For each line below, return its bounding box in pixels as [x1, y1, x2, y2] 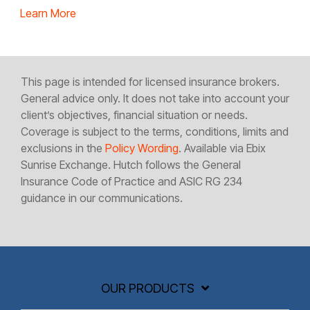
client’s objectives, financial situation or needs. [21, 108, 248, 122]
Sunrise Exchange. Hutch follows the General [21, 158, 241, 172]
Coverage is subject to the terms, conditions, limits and [21, 125, 289, 138]
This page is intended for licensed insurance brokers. [21, 75, 280, 89]
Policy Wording [105, 141, 179, 155]
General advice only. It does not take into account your [21, 91, 289, 105]
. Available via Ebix [179, 141, 266, 155]
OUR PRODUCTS [101, 281, 194, 295]
